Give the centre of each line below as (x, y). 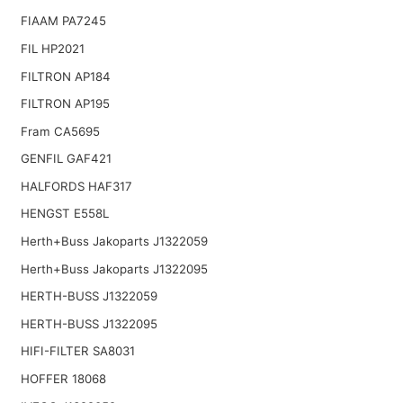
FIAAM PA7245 (63, 21)
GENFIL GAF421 (66, 159)
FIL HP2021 (52, 48)
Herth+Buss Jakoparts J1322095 (114, 269)
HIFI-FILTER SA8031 (77, 351)
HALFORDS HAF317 (76, 186)
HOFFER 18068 (63, 379)
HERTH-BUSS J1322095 (89, 323)
